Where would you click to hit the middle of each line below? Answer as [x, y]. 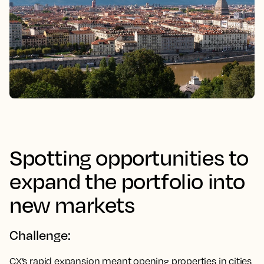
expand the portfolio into [128, 181]
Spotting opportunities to [129, 157]
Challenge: [40, 235]
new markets [72, 204]
